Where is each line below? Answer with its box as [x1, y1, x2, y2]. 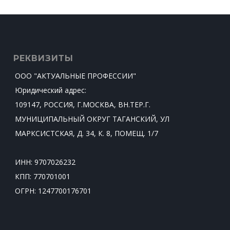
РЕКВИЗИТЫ [13, 53, 73, 63]
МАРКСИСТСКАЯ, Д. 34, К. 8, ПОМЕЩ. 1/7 [15, 128, 158, 138]
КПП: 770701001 [15, 171, 70, 181]
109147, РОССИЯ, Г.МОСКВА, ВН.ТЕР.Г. [15, 100, 150, 109]
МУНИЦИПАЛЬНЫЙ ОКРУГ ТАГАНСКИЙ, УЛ [15, 114, 169, 124]
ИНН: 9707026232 [15, 157, 75, 167]
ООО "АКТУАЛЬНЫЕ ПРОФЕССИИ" [15, 71, 136, 81]
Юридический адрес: [15, 85, 86, 95]
